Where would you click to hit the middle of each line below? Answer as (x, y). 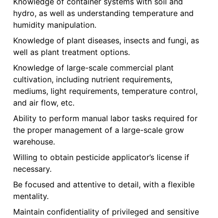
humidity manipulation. (54, 25)
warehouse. (34, 142)
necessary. (32, 169)
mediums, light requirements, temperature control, (105, 91)
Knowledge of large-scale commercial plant (93, 68)
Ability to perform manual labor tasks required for (105, 118)
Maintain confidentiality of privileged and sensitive (106, 212)
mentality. (31, 196)
